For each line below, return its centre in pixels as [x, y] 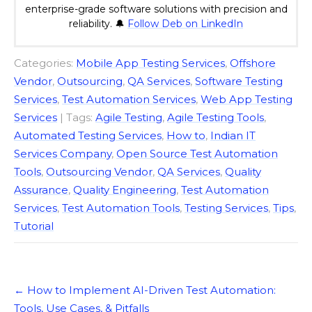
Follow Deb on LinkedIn [185, 24]
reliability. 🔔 [98, 24]
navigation [42, 299]
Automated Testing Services [88, 136]
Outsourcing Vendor [99, 172]
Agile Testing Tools [216, 118]
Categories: [45, 63]
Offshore [253, 63]
